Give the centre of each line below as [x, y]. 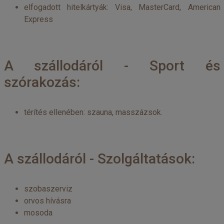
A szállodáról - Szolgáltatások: [99, 159]
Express [38, 19]
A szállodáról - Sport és [112, 66]
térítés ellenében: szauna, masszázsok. [93, 112]
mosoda [38, 213]
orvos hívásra [47, 201]
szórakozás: [42, 82]
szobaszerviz [48, 189]
